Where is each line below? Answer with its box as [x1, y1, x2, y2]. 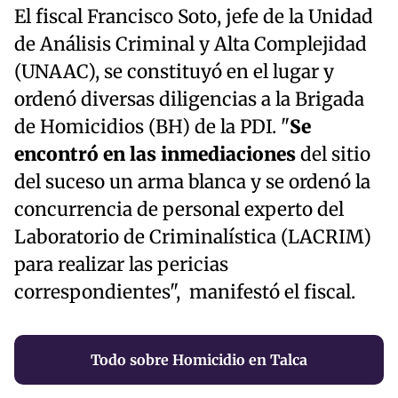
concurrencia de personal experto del [14, 197, 344, 221]
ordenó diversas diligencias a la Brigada [14, 87, 364, 111]
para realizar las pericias [14, 252, 228, 276]
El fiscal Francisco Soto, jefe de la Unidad [14, 4, 373, 28]
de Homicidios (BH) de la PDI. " [14, 115, 290, 139]
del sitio [296, 142, 370, 166]
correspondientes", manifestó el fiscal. [14, 280, 355, 304]
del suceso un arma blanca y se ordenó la [14, 170, 370, 194]
